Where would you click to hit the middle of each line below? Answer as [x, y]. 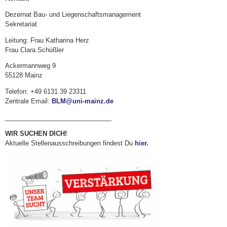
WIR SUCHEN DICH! [36, 133]
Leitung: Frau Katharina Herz [47, 40]
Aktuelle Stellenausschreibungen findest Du [70, 143]
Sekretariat [21, 24]
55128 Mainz [24, 75]
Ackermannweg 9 [30, 66]
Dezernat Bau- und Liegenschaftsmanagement [73, 14]
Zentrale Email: [28, 101]
